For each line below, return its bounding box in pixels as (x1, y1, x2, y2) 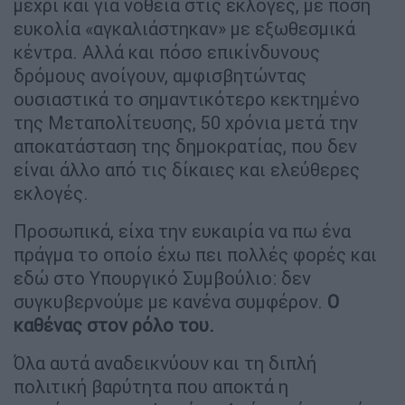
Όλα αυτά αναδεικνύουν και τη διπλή (14, 351, 316, 374)
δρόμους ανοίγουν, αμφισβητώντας (14, 63, 306, 87)
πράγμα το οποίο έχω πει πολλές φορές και (14, 242, 377, 266)
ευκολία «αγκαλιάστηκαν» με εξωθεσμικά (14, 16, 355, 40)
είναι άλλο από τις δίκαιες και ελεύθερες (14, 157, 360, 181)
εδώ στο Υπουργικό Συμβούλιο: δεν (14, 266, 311, 289)
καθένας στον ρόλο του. (14, 313, 214, 336)
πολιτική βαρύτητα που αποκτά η (14, 374, 288, 398)
